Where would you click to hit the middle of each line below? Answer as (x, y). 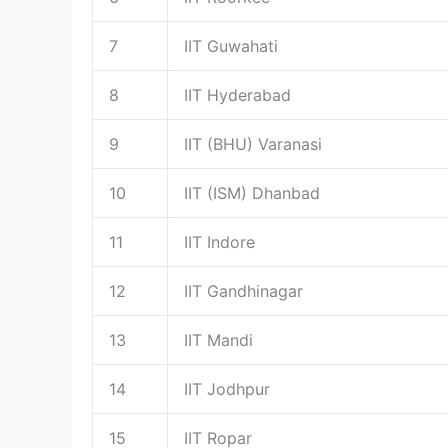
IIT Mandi (218, 339)
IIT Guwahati (231, 45)
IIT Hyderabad (237, 94)
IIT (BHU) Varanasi (253, 143)
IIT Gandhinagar (243, 290)
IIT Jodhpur (227, 388)
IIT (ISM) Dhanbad (252, 192)
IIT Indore (219, 241)
